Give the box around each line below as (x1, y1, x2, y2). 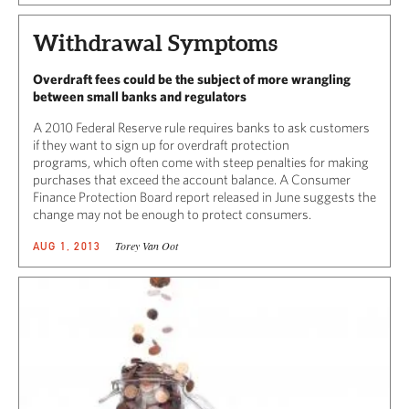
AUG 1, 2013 (33, 238, 101, 253)
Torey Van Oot (115, 237, 179, 253)
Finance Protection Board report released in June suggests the (33, 188, 376, 204)
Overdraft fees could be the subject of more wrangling (33, 70, 351, 87)
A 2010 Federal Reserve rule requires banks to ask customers (33, 119, 370, 135)
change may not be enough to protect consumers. (33, 205, 317, 222)
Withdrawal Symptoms (33, 29, 278, 56)
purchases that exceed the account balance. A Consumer (33, 171, 351, 187)
